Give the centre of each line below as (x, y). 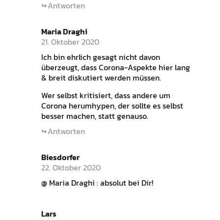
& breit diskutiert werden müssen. (101, 78)
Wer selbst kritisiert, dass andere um (106, 96)
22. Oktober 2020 (71, 168)
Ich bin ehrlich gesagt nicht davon (100, 57)
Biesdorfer (60, 157)
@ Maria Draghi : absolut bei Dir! (97, 183)
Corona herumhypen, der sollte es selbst (112, 106)
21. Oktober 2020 (70, 42)
